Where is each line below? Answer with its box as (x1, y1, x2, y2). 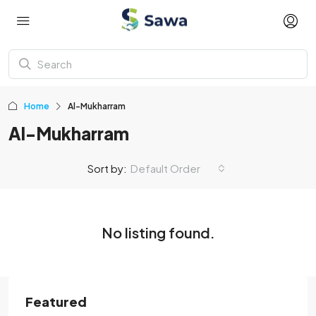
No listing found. (101, 224, 215, 241)
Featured (25, 293, 87, 310)
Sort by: (87, 162, 127, 175)
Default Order (130, 162, 200, 175)
